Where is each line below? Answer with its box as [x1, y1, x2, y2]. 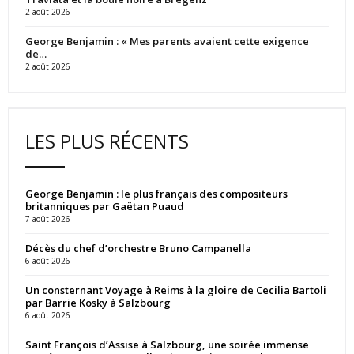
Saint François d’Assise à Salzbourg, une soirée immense [25, 337, 309, 352]
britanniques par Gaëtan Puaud [25, 198, 184, 213]
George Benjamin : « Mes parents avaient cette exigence [25, 33, 309, 48]
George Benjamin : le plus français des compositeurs [25, 186, 288, 201]
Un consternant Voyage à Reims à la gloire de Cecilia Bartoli [25, 282, 326, 297]
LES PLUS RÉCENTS [25, 127, 189, 154]
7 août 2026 [25, 213, 70, 224]
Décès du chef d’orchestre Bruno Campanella [25, 240, 251, 255]
